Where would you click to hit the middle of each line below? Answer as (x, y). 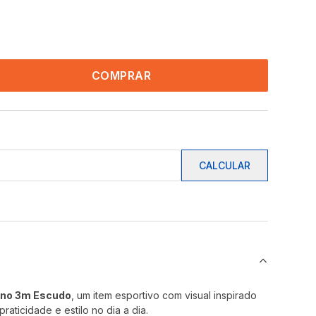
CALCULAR (225, 165)
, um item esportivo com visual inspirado (164, 295)
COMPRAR (121, 75)
